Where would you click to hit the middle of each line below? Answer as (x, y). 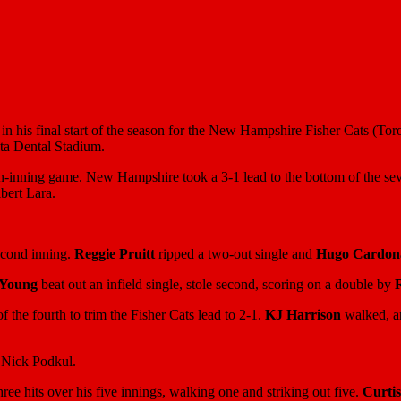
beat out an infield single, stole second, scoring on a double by (216, 284)
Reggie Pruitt (115, 253)
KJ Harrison (303, 314)
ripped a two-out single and (235, 253)
